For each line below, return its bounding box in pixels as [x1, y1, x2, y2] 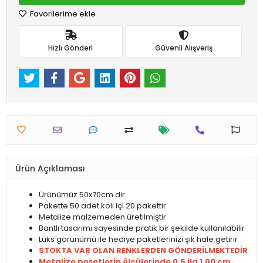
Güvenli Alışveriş [154, 42, 213, 53]
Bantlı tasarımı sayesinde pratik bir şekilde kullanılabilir [39, 222, 245, 234]
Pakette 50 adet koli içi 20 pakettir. [39, 200, 168, 212]
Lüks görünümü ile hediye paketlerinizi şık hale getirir [39, 234, 240, 245]
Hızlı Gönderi [48, 42, 93, 53]
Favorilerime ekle [28, 8, 96, 19]
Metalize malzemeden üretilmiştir [39, 211, 166, 223]
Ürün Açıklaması [15, 162, 85, 174]
